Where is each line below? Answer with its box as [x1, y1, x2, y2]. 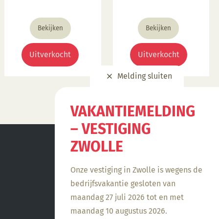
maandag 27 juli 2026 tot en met [70, 193, 184, 202]
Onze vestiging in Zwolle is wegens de [70, 165, 202, 175]
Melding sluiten [117, 71, 172, 81]
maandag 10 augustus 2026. [70, 206, 167, 216]
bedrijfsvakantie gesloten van [70, 179, 175, 188]
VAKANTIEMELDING [70, 103, 195, 120]
